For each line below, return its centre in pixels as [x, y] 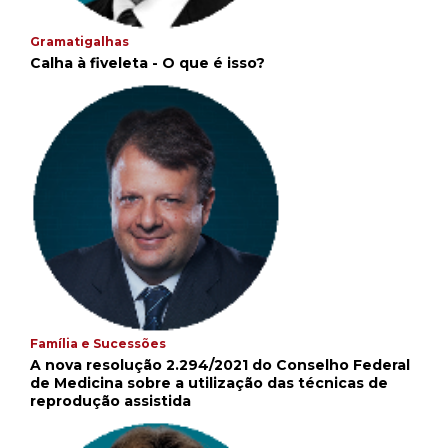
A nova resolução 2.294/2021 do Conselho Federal [220, 365]
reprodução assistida [110, 401]
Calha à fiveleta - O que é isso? [147, 63]
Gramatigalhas [79, 42]
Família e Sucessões [98, 344]
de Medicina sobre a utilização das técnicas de [209, 383]
